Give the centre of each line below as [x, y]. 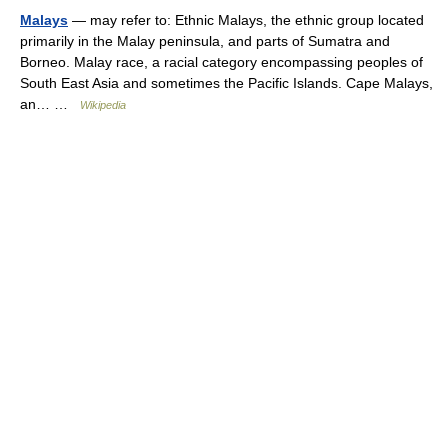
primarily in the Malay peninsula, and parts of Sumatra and [205, 40]
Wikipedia [103, 104]
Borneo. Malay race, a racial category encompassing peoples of [221, 61]
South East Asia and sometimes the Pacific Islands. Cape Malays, [226, 82]
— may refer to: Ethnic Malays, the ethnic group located [246, 19]
